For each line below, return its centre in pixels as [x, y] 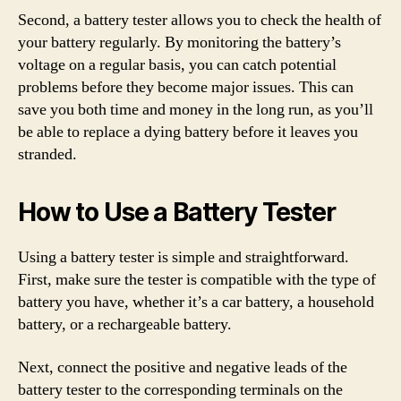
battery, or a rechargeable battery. [125, 324]
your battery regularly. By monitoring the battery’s [179, 43]
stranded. [47, 154]
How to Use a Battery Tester [177, 212]
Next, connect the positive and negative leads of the [183, 367]
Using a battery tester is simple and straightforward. [183, 257]
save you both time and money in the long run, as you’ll [196, 110]
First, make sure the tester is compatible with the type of [197, 280]
